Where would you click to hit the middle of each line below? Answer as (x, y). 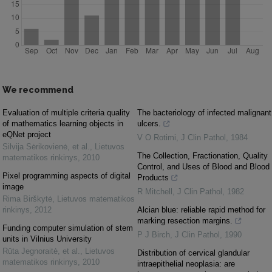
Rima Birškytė (27, 199)
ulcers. (149, 123)
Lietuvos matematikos (96, 199)
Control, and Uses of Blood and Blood (203, 166)
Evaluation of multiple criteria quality (66, 112)
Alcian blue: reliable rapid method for (201, 209)
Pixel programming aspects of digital (66, 175)
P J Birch (154, 234)
